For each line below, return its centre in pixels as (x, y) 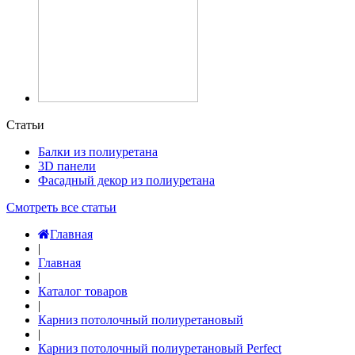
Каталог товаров (83, 291)
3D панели (67, 166)
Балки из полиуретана (98, 152)
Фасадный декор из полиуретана (126, 180)
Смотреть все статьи (61, 207)
